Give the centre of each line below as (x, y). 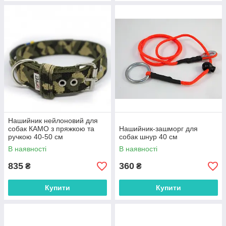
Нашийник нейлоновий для (53, 121)
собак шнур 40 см (148, 137)
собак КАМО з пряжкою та (51, 129)
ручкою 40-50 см (36, 137)
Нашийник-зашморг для (158, 129)
